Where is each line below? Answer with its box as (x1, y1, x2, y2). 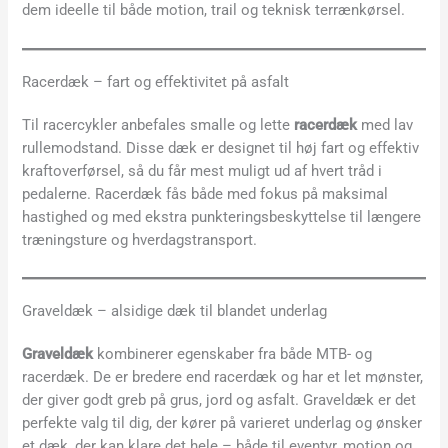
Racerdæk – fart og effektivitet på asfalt (22, 72, 290, 91)
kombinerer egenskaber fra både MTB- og (93, 345, 373, 364)
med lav (357, 115, 414, 134)
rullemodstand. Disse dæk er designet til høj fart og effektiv (22, 138, 420, 157)
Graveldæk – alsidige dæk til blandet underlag (22, 302, 328, 321)
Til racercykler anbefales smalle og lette (22, 115, 295, 134)
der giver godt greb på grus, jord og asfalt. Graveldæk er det (22, 391, 417, 410)
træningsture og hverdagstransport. (22, 230, 258, 249)
